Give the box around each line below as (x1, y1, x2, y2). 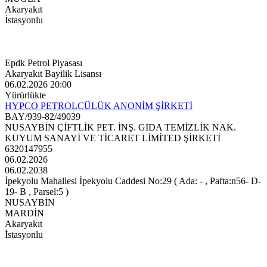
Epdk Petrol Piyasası (5, 58, 82, 69)
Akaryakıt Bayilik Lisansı (5, 69, 101, 79)
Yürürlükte (5, 90, 46, 101)
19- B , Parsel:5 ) (5, 187, 69, 197)
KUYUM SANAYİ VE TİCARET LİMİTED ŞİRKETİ (5, 133, 221, 144)
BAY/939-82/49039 (5, 111, 80, 122)
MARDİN (5, 208, 44, 219)
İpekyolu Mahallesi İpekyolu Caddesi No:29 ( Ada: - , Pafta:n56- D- (5, 176, 261, 187)
